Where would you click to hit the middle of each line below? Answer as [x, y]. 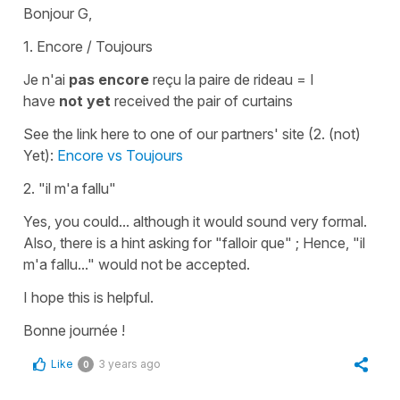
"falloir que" [254, 242]
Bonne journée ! [74, 330]
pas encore [111, 79]
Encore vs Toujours [120, 155]
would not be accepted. [172, 264]
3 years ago [129, 363]
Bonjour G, [58, 13]
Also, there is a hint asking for [119, 242]
